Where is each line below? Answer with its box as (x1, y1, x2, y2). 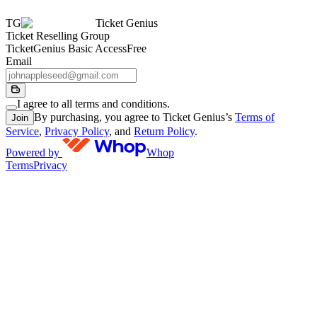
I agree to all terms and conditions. (17, 98, 170, 110)
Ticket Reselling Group (6, 30, 110, 42)
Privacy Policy (45, 125, 109, 137)
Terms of (235, 111, 275, 123)
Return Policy (134, 125, 195, 137)
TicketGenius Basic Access (6, 42, 127, 54)
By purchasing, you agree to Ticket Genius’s (34, 111, 235, 123)
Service (6, 125, 39, 137)
